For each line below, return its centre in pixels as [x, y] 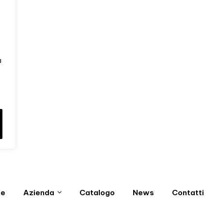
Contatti [188, 193]
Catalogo [97, 193]
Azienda [39, 193]
